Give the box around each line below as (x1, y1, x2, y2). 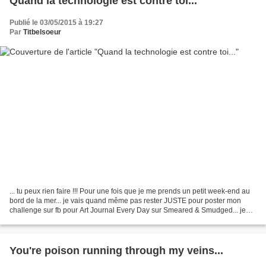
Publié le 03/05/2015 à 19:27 (9, 18, 103, 27)
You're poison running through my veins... (9, 244, 223, 256)
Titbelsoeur (23, 28, 61, 37)
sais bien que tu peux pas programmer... (9, 215, 138, 224)
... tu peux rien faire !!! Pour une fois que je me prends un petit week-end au (9, 186, 250, 195)
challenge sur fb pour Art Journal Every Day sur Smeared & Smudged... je (9, 205, 246, 214)
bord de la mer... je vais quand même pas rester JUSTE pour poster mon (9, 196, 241, 205)
